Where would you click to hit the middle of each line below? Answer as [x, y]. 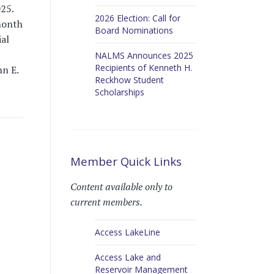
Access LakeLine [127, 232]
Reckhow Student [129, 80]
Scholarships [119, 92]
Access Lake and [128, 257]
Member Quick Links [126, 161]
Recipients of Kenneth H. [143, 67]
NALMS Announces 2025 [144, 55]
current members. [106, 202]
